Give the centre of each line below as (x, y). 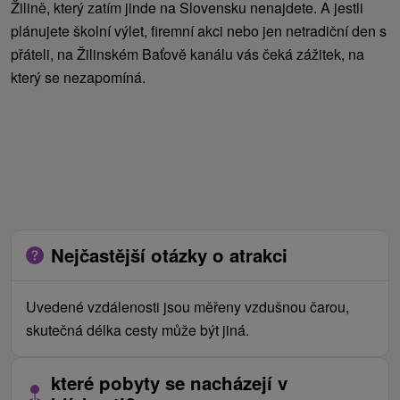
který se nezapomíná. (78, 77)
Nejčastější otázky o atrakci (169, 254)
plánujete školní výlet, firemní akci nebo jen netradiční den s (199, 30)
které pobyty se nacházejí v (169, 382)
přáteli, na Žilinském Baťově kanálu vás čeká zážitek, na (187, 54)
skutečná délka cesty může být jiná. (137, 329)
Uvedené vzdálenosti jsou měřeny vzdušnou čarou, (187, 306)
